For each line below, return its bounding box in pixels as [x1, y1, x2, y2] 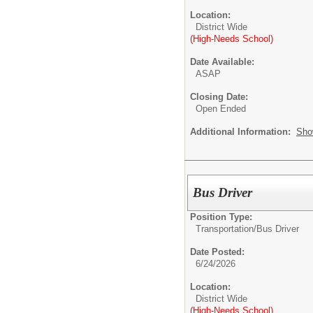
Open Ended [196, 103, 246, 114]
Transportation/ [196, 223, 256, 234]
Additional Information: [190, 126, 296, 137]
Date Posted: [190, 246, 245, 257]
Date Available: [190, 56, 254, 67]
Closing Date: [190, 91, 248, 102]
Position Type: [190, 211, 252, 222]
